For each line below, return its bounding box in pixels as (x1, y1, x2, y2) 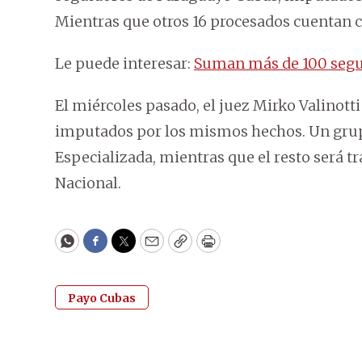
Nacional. (55, 174, 121, 193)
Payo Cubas (68, 291, 136, 306)
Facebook (94, 238, 162, 258)
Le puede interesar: (55, 54, 194, 74)
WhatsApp (65, 238, 142, 258)
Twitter (122, 238, 177, 258)
